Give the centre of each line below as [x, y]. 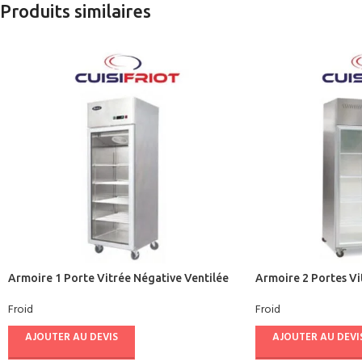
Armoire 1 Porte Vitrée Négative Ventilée [118, 278]
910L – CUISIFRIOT [304, 293]
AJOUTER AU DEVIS [72, 338]
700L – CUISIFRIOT [57, 293]
